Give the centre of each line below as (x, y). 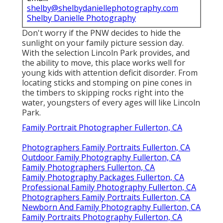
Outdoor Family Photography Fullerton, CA (101, 157)
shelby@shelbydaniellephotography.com (103, 8)
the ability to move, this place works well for (104, 62)
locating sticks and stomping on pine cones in (107, 82)
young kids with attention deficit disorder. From (110, 72)
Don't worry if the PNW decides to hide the (101, 33)
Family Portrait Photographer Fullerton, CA (102, 127)
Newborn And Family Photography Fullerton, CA (111, 207)
